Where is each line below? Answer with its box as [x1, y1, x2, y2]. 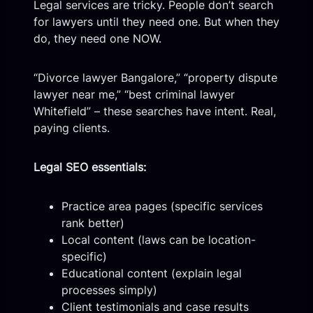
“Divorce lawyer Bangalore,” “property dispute [34, 70, 277, 85]
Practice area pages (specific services [61, 198, 263, 213]
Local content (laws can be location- [61, 232, 256, 247]
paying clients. [34, 120, 110, 135]
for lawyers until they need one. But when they [34, 14, 279, 29]
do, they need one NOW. [34, 31, 161, 45]
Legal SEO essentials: [34, 159, 146, 174]
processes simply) [61, 282, 157, 297]
